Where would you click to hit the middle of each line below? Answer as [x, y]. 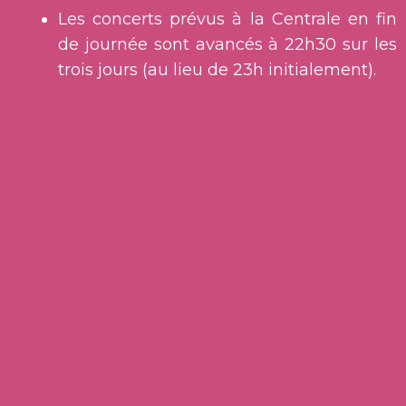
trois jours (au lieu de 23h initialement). [217, 70]
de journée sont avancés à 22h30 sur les [227, 45]
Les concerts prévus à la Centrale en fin [227, 19]
